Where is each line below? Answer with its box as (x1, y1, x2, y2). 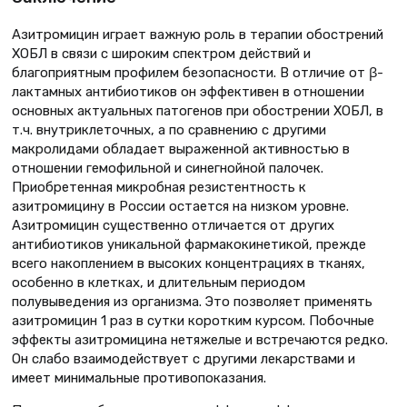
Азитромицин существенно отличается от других (12, 216, 334, 233)
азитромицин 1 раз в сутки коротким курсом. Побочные (12, 312, 374, 329)
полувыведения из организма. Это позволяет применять (12, 293, 372, 310)
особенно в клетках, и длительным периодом (12, 273, 305, 291)
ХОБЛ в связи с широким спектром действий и (12, 45, 311, 62)
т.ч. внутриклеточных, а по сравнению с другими (12, 121, 326, 138)
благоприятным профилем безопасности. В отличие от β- (12, 64, 383, 81)
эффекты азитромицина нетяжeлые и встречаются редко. (12, 331, 388, 348)
